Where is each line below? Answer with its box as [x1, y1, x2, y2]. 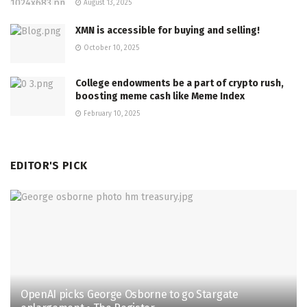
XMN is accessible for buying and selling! [75, 24, 260, 36]
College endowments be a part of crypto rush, [75, 77, 284, 89]
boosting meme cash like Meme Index [75, 90, 245, 102]
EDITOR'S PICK [10, 158, 88, 172]
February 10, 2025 [82, 109, 140, 118]
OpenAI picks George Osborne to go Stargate [21, 287, 238, 301]
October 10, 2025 [82, 43, 139, 52]
